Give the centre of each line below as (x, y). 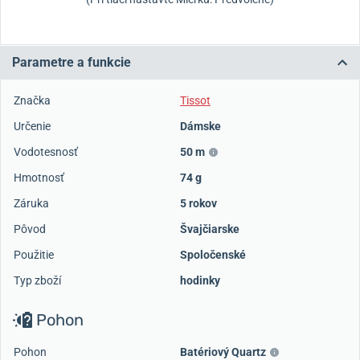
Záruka (31, 203)
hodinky (200, 280)
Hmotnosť (39, 177)
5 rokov (198, 203)
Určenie (32, 126)
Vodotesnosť (46, 151)
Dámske (200, 126)
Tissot (195, 100)
